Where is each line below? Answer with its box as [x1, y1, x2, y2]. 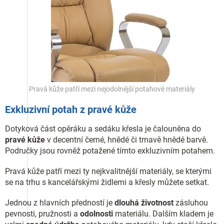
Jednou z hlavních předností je [5, 197, 114, 207]
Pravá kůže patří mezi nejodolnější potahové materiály [29, 84, 195, 93]
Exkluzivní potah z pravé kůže [5, 103, 136, 115]
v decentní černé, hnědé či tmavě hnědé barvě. [45, 134, 208, 144]
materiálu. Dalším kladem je [113, 208, 213, 218]
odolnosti [80, 208, 113, 218]
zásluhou [173, 197, 208, 207]
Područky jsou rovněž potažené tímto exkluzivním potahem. [5, 145, 215, 155]
